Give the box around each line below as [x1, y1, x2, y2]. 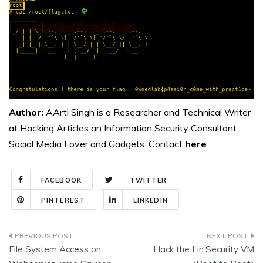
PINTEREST [41, 195, 85, 204]
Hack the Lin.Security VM [153, 243, 254, 255]
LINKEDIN [133, 195, 168, 204]
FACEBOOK [41, 176, 82, 184]
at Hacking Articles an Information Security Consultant [9, 122, 237, 134]
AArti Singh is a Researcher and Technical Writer [46, 106, 251, 118]
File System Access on [9, 243, 101, 255]
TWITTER [129, 176, 167, 184]
